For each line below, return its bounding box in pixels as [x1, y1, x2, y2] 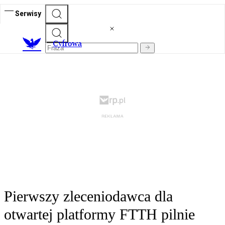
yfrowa [58, 39, 82, 49]
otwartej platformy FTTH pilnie [4, 206, 195, 223]
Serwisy [15, 9, 41, 18]
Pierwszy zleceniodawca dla [4, 188, 173, 205]
